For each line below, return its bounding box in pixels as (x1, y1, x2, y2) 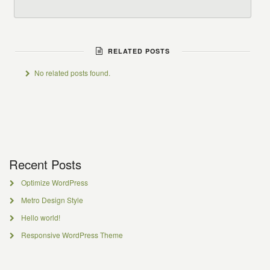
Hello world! (20, 212, 60, 222)
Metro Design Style (20, 195, 83, 205)
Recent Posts (9, 155, 81, 173)
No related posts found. (34, 67, 111, 78)
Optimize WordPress (20, 177, 88, 187)
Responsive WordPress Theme (20, 230, 123, 240)
